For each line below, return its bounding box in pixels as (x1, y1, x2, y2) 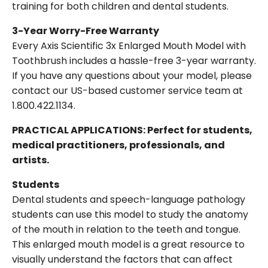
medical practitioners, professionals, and (12, 138, 225, 152)
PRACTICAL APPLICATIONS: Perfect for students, (12, 123, 252, 137)
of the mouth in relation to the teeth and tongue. (12, 223, 240, 236)
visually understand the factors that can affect (12, 252, 233, 266)
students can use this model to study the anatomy (12, 208, 248, 221)
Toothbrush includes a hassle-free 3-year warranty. (12, 54, 256, 68)
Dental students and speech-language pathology (12, 193, 245, 206)
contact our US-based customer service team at (12, 84, 243, 98)
